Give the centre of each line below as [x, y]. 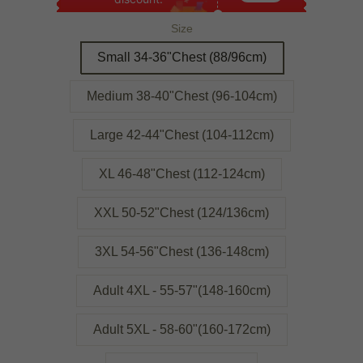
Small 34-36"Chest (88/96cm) [181, 57]
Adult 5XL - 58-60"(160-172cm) [181, 329]
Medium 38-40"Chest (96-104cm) [181, 96]
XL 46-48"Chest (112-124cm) [181, 174]
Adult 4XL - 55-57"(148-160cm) [181, 290]
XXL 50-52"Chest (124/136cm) [181, 213]
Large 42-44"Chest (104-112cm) [181, 135]
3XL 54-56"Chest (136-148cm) [181, 252]
